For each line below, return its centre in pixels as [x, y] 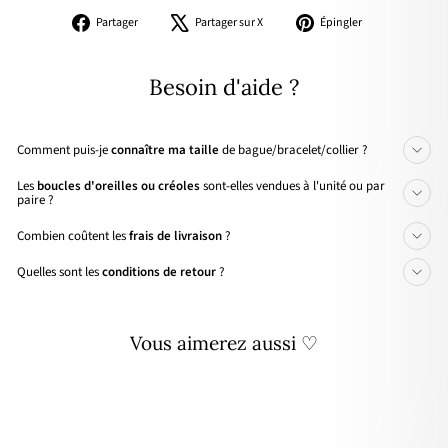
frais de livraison [175, 235]
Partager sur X [228, 22]
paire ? [35, 199]
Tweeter [298, 21]
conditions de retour [159, 271]
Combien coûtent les [73, 235]
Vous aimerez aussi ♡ [224, 342]
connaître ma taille [165, 149]
